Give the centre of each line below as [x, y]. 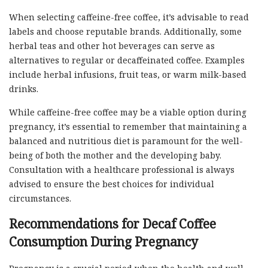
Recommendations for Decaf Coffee [112, 223]
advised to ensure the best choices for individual [112, 184]
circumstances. [40, 198]
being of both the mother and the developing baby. [115, 155]
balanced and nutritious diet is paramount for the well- [126, 141]
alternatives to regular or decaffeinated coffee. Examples [127, 60]
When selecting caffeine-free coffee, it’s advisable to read [129, 17]
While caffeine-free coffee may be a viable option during [128, 112]
